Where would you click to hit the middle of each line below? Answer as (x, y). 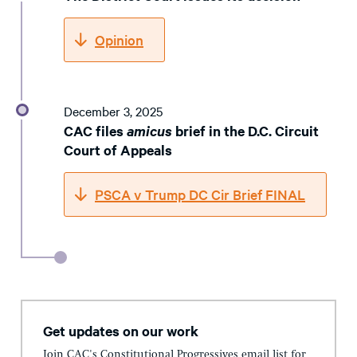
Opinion (119, 40)
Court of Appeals (118, 150)
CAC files (95, 131)
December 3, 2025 (113, 111)
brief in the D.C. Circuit (245, 131)
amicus (149, 131)
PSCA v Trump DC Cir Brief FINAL (200, 194)
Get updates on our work (121, 331)
